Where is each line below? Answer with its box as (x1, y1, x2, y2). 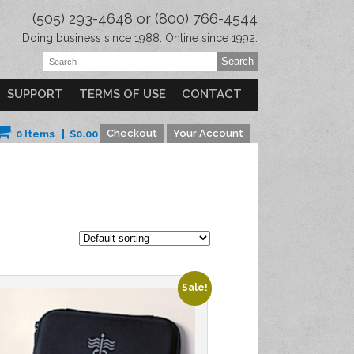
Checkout (107, 127, 157, 139)
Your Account (173, 127, 243, 139)
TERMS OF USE (79, 87, 166, 101)
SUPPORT (7, 87, 63, 101)
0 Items (16, 128, 55, 140)
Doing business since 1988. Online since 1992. (22, 32, 258, 44)
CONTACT (182, 87, 242, 101)
